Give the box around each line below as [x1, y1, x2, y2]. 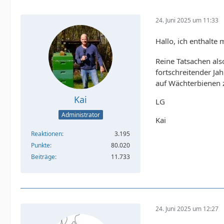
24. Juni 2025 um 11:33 [155, 15, 218, 24]
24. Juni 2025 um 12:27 [155, 204, 218, 213]
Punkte [31, 140, 50, 149]
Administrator [61, 110, 100, 119]
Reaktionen [31, 129, 62, 138]
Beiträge [31, 152, 55, 161]
